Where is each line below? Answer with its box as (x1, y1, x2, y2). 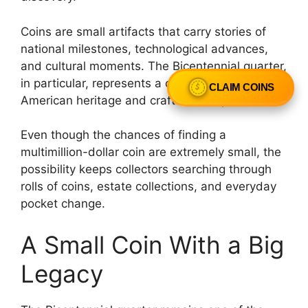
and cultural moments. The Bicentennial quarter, (21, 58, 287, 73)
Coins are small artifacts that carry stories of (21, 24, 266, 38)
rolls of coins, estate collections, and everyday (21, 179, 276, 194)
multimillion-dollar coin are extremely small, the (21, 145, 281, 159)
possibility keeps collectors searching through (21, 162, 272, 177)
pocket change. (21, 197, 105, 211)
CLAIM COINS (209, 84, 274, 96)
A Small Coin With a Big (21, 230, 284, 259)
